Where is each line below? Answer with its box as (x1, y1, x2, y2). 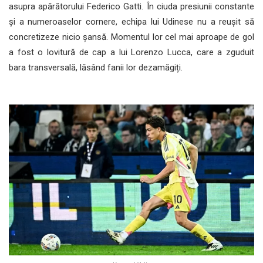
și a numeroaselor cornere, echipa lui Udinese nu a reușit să (9, 16, 254, 27)
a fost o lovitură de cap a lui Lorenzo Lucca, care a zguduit (9, 46, 254, 58)
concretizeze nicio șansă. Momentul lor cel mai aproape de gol (9, 31, 254, 42)
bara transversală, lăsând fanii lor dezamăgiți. (9, 62, 183, 73)
